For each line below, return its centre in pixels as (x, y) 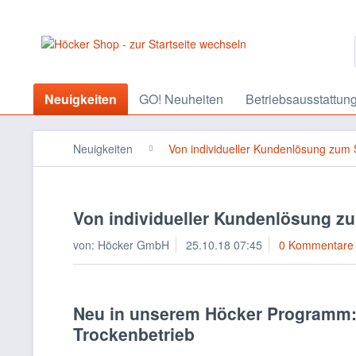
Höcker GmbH (133, 245)
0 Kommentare (316, 245)
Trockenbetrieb (134, 334)
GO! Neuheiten (181, 99)
